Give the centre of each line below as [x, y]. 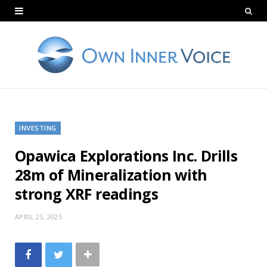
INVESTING [38, 128]
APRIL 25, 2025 [38, 216]
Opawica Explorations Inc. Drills [126, 155]
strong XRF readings [87, 193]
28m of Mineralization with [111, 174]
